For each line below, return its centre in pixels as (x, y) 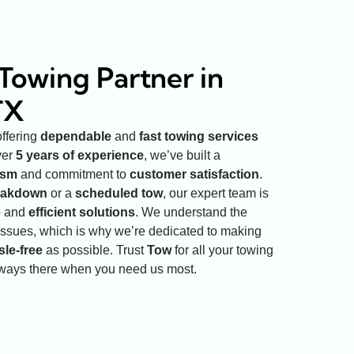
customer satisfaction (194, 174)
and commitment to (73, 174)
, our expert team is (216, 193)
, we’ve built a (182, 155)
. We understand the (191, 212)
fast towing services (199, 136)
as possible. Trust (95, 250)
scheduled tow (119, 193)
